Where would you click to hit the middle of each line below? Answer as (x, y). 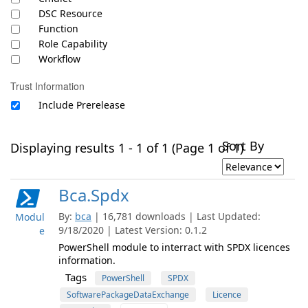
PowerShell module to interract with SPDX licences (174, 247)
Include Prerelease (82, 105)
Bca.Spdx (94, 195)
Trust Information (47, 86)
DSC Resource (70, 13)
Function (58, 29)
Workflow (59, 59)
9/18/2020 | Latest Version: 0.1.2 (133, 230)
